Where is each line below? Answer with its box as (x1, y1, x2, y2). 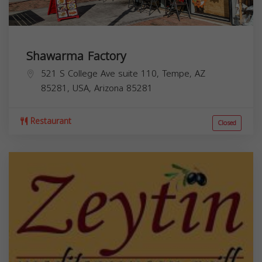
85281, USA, (41, 80, 94, 96)
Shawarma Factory (26, 44, 126, 67)
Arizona (94, 80, 123, 96)
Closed (218, 116, 236, 129)
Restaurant (27, 113, 71, 129)
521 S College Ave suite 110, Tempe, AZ (41, 65, 205, 82)
